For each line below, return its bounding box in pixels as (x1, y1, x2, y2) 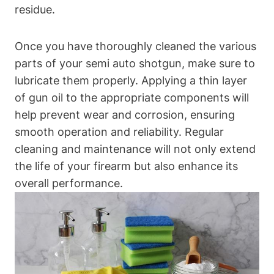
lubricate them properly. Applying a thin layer (15, 74, 247, 87)
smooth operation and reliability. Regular (15, 125, 224, 139)
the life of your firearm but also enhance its (15, 160, 238, 173)
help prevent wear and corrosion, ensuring (15, 108, 235, 122)
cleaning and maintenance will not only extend (15, 143, 256, 156)
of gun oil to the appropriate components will (15, 91, 249, 105)
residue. (15, 3, 55, 17)
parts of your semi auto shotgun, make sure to (15, 57, 255, 70)
